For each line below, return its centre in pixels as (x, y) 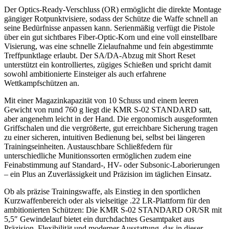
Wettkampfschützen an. (42, 83)
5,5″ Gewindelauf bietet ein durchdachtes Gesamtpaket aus (99, 219)
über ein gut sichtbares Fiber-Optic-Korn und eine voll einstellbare (111, 37)
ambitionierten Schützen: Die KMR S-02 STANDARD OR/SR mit (113, 210)
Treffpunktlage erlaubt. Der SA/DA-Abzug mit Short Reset (100, 55)
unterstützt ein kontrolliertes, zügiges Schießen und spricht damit (108, 64)
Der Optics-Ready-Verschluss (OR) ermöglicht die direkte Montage (113, 9)
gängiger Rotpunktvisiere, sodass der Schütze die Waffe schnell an (111, 18)
